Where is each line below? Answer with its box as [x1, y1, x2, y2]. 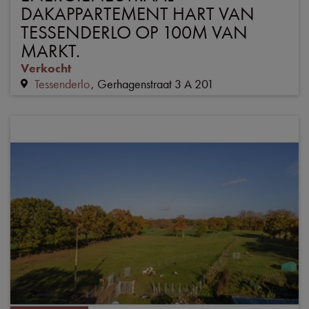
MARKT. [21, 39, 80, 63]
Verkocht [21, 60, 71, 77]
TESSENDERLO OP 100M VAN [21, 20, 248, 45]
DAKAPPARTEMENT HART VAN [21, 1, 255, 26]
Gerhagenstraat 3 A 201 [97, 76, 214, 92]
